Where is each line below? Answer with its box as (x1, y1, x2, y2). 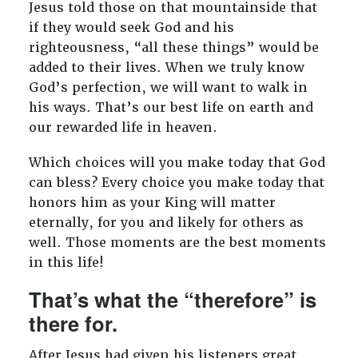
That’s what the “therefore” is (28, 284, 316, 315)
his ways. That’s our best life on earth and (28, 99, 313, 117)
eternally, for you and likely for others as (28, 214, 304, 232)
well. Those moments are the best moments (28, 234, 326, 252)
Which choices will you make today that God (28, 154, 325, 172)
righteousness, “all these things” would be (28, 39, 319, 57)
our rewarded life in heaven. (28, 119, 217, 137)
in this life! (28, 254, 108, 272)
